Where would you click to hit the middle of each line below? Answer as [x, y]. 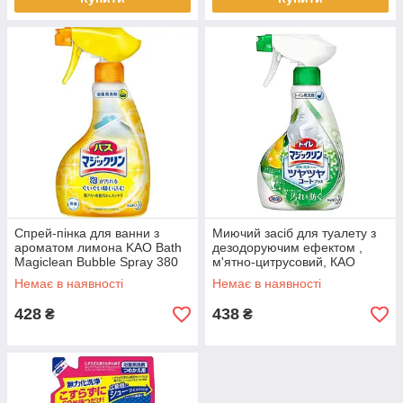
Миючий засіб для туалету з [294, 233]
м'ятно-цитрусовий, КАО [284, 262]
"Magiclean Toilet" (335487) [291, 276]
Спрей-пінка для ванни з [87, 233]
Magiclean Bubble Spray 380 [96, 262]
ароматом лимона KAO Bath [98, 247]
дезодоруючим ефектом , [287, 247]
